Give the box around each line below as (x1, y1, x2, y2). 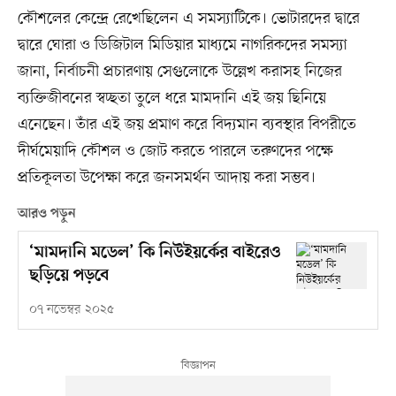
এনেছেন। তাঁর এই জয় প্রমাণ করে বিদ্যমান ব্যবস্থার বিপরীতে (17, 113, 356, 135)
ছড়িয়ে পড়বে (28, 265, 109, 286)
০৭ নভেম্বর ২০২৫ (28, 301, 114, 318)
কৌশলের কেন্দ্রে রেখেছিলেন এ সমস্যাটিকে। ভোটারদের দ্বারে (17, 7, 360, 29)
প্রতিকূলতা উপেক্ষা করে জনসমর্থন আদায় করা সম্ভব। (17, 166, 316, 188)
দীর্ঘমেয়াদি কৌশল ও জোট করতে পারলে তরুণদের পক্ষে (17, 140, 333, 162)
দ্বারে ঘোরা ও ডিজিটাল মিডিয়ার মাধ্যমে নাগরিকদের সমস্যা (17, 34, 347, 56)
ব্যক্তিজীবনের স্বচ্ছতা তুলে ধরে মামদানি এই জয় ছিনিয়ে (17, 87, 326, 109)
